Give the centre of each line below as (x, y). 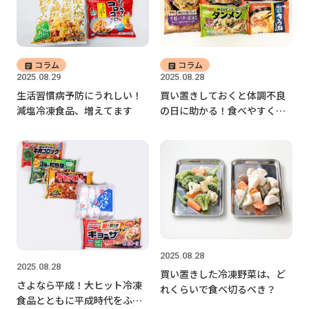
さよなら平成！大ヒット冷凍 (79, 285)
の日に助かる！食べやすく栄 (223, 111)
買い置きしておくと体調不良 (223, 96)
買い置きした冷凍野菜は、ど (223, 274)
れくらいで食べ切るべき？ (218, 289)
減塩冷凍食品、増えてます (74, 111)
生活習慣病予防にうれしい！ (79, 96)
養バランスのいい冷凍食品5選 (226, 126)
